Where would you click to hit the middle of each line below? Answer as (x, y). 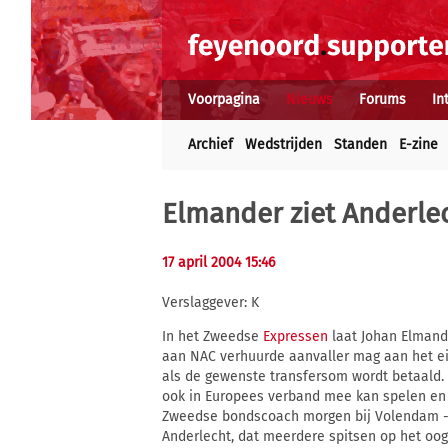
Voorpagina (224, 99)
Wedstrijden (283, 144)
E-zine (418, 144)
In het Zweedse (212, 337)
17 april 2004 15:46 (218, 262)
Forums (382, 99)
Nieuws (309, 99)
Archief (210, 144)
